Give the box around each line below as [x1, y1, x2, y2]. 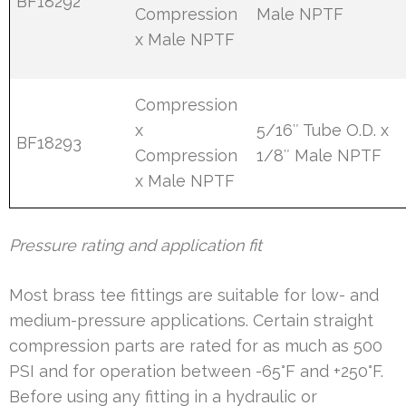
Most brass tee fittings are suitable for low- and [9, 285, 379, 304]
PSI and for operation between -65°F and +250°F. [9, 361, 383, 381]
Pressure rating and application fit [9, 235, 262, 255]
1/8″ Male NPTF [256, 145, 382, 165]
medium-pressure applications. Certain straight [9, 310, 373, 330]
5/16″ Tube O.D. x [256, 120, 390, 140]
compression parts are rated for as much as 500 [9, 335, 382, 355]
